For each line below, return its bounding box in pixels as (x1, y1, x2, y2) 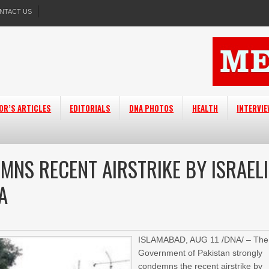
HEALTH (192, 102, 219, 114)
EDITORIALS (70, 102, 111, 114)
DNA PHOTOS (129, 102, 174, 114)
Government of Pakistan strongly (138, 248, 263, 258)
